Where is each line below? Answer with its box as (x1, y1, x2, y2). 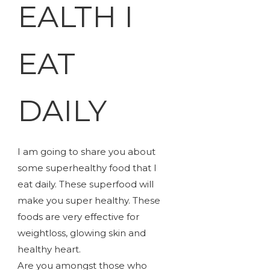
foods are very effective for (17, 211, 139, 223)
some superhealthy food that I (17, 162, 157, 174)
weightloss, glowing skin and (17, 227, 146, 239)
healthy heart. (17, 243, 81, 256)
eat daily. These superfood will (17, 178, 154, 190)
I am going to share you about (17, 146, 155, 158)
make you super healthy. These (17, 195, 160, 207)
